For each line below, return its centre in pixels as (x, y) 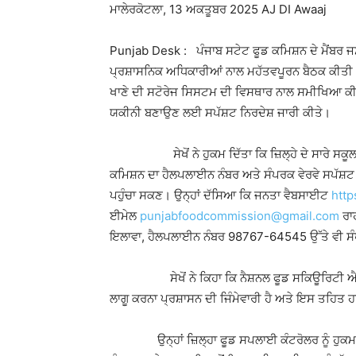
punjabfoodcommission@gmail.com (240, 216)
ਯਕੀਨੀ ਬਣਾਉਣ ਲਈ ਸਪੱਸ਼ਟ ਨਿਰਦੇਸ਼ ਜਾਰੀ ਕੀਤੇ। (220, 112)
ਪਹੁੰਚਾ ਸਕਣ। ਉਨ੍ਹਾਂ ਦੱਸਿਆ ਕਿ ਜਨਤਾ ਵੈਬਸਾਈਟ (221, 195)
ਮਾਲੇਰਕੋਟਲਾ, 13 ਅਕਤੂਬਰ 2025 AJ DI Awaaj (218, 9)
